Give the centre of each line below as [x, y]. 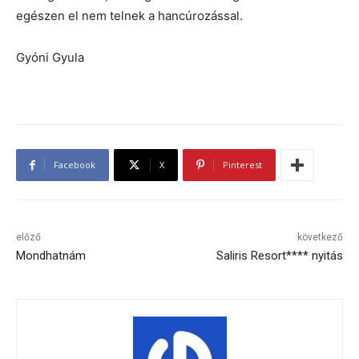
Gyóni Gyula [50, 58]
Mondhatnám [51, 256]
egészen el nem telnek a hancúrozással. [129, 16]
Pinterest [242, 165]
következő [320, 238]
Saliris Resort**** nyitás [279, 256]
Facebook [75, 165]
